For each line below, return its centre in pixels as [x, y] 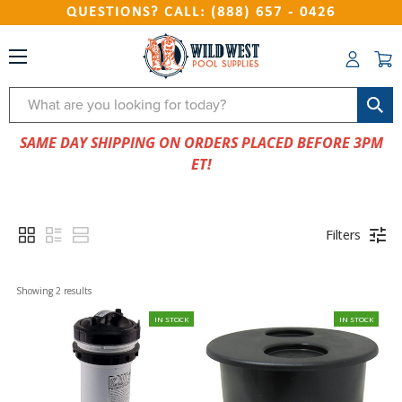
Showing [35, 291]
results [76, 291]
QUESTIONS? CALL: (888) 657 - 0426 [201, 13]
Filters [344, 235]
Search [32, 99]
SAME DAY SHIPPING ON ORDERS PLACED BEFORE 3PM [201, 143]
